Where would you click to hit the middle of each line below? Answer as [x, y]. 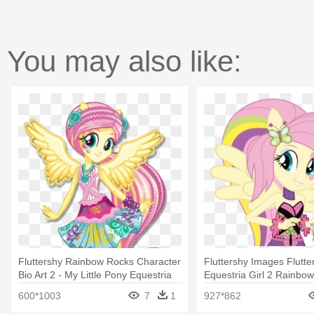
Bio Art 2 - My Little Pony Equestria [95, 274]
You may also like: [124, 62]
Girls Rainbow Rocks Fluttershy [88, 288]
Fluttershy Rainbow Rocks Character [100, 261]
